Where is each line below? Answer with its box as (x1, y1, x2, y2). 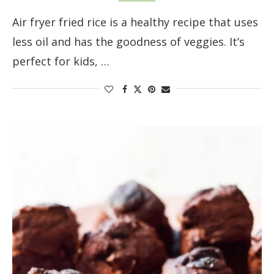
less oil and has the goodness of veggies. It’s (12, 34, 245, 50)
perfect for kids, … (12, 54, 109, 69)
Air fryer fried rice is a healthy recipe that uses (12, 15, 258, 30)
